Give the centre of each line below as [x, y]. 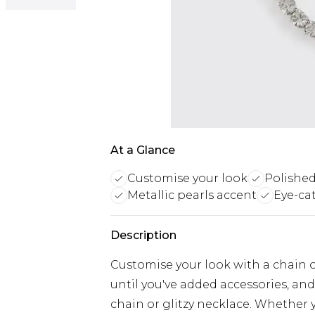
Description [143, 235]
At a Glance [143, 150]
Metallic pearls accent [192, 195]
